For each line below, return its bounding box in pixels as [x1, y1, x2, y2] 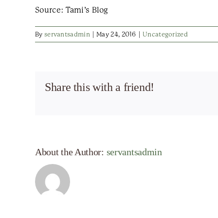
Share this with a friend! [45, 81, 154, 93]
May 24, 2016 [96, 31, 136, 38]
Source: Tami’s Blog [35, 5, 109, 15]
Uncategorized [143, 31, 188, 38]
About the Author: [35, 146, 107, 157]
